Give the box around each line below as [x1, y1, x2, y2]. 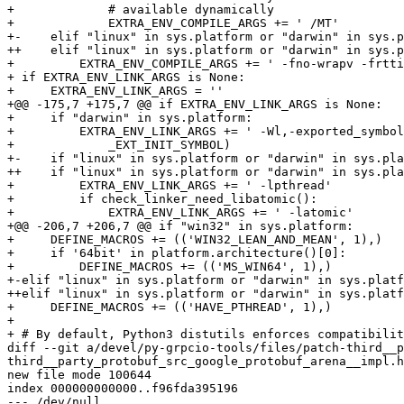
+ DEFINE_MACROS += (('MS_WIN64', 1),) [7, 260, 332, 274]
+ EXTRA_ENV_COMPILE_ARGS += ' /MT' [7, 16, 339, 31]
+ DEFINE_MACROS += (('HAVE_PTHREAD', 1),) [7, 300, 332, 315]
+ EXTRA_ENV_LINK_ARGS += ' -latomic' [7, 206, 353, 220]
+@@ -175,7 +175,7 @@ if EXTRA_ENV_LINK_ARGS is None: [7, 97, 382, 112]
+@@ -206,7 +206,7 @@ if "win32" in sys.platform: [7, 219, 353, 234]
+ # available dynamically [7, 3, 274, 17]
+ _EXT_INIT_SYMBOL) [7, 138, 231, 152]
